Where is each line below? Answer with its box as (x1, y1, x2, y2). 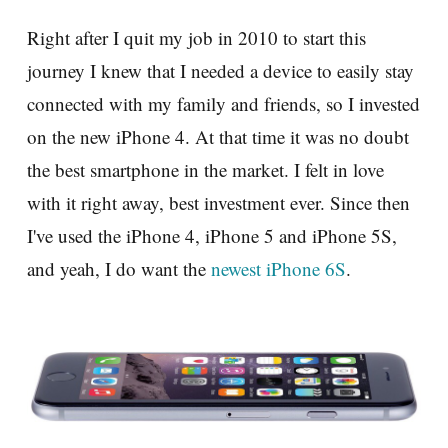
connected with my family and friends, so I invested (27, 91, 420, 117)
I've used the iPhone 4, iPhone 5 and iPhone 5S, (27, 223, 397, 249)
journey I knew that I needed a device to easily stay (27, 58, 414, 84)
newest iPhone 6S (211, 256, 346, 282)
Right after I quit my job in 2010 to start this (27, 25, 366, 51)
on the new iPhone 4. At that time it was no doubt (27, 124, 409, 150)
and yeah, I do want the (27, 256, 211, 282)
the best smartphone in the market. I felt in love (27, 157, 384, 183)
